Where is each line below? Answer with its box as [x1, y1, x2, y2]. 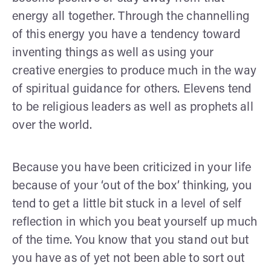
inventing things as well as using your [12, 47, 214, 59]
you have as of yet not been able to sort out [12, 252, 244, 265]
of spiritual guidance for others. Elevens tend [12, 83, 252, 96]
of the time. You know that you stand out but [12, 234, 249, 247]
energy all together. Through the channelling [12, 10, 249, 23]
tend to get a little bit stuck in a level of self [12, 198, 242, 211]
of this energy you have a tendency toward [12, 28, 241, 41]
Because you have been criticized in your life [12, 162, 252, 174]
